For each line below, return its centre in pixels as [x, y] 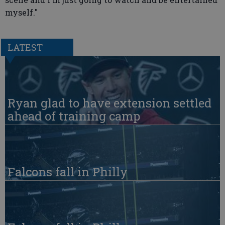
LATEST [25, 47]
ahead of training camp [74, 116]
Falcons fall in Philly [68, 172]
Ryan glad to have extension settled [109, 103]
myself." [21, 12]
